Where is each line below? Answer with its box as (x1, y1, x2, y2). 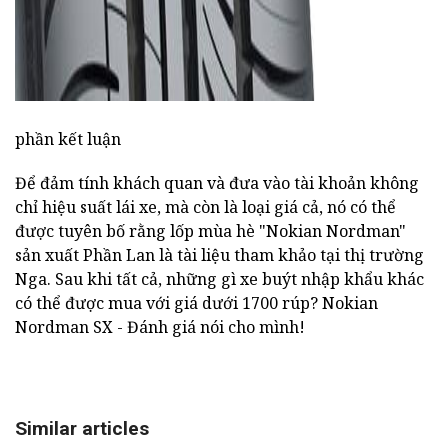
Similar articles (15, 417, 149, 441)
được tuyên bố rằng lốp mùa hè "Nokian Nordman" (15, 220, 406, 243)
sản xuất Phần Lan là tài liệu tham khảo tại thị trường (15, 244, 424, 267)
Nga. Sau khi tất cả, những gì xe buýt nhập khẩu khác (15, 268, 424, 291)
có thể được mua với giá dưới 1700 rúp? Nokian (15, 292, 378, 315)
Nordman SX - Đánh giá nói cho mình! (15, 316, 305, 339)
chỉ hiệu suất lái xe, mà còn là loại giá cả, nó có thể (15, 196, 396, 219)
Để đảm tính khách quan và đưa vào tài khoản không (15, 172, 419, 195)
